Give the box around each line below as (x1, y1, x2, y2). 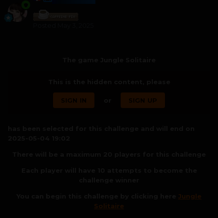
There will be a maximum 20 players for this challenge (12, 150, 206, 158)
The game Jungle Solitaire (62, 55, 156, 64)
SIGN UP (128, 96, 158, 104)
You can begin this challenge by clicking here (17, 192, 178, 200)
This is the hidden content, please (48, 77, 170, 86)
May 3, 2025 (57, 21, 93, 29)
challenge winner (79, 176, 139, 184)
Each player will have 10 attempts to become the (21, 166, 197, 174)
